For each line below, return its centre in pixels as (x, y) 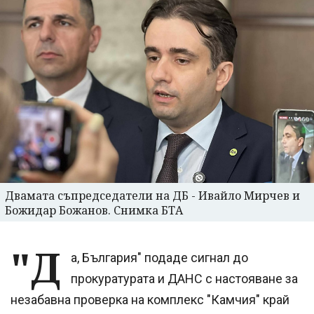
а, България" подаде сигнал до (159, 258)
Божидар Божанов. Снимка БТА (94, 211)
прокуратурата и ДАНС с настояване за (184, 279)
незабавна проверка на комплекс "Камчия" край (150, 300)
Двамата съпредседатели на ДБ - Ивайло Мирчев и (152, 196)
